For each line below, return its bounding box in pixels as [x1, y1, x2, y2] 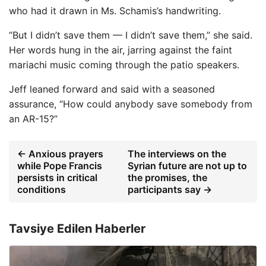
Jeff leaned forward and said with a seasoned [9, 83, 215, 95]
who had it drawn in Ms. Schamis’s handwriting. [9, 4, 221, 17]
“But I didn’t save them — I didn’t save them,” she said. [9, 28, 252, 41]
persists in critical [17, 171, 97, 183]
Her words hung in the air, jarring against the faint [9, 43, 232, 56]
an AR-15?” [9, 112, 58, 125]
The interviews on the [127, 147, 226, 160]
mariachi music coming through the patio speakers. [9, 58, 239, 71]
